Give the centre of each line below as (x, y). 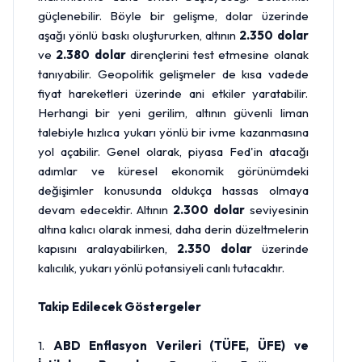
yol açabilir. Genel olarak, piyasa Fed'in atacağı (173, 152)
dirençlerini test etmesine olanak (217, 55)
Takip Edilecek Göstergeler (120, 307)
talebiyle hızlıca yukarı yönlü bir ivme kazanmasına (173, 132)
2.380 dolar (91, 55)
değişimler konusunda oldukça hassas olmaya (173, 190)
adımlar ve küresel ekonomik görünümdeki (173, 171)
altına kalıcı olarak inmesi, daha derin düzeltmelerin (173, 229)
